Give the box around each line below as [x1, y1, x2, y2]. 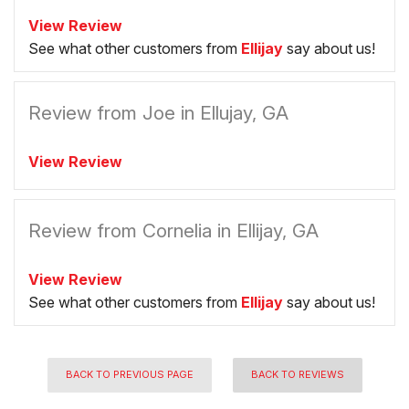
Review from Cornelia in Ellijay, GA [28, 219, 319, 243]
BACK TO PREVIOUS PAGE [65, 369, 194, 382]
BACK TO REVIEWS [250, 369, 344, 382]
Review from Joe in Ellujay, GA [28, 101, 288, 125]
